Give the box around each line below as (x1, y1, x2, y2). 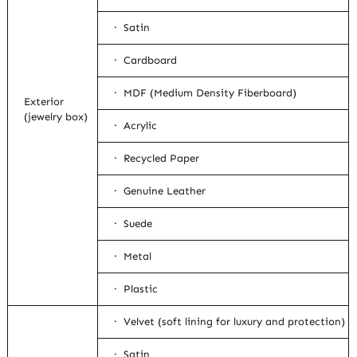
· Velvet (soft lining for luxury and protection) (114, 316, 346, 328)
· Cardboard (114, 54, 178, 67)
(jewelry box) (24, 111, 88, 124)
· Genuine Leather (114, 185, 206, 198)
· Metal (114, 250, 152, 263)
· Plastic (114, 283, 159, 296)
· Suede (114, 218, 153, 230)
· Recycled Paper (114, 152, 200, 165)
